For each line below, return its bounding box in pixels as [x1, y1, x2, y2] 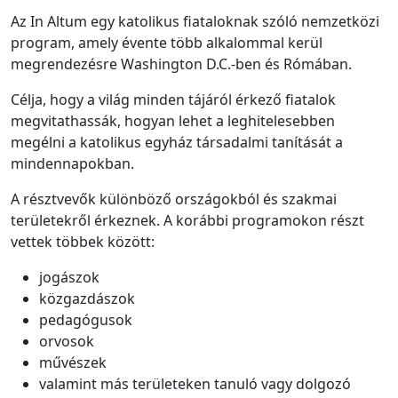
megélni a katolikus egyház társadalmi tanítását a [11, 132, 343, 152]
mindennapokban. [11, 154, 134, 173]
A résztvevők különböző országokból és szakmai [11, 189, 337, 209]
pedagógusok [39, 310, 132, 330]
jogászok [39, 267, 99, 287]
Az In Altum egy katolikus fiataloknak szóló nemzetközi [11, 12, 379, 31]
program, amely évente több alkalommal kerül [11, 33, 322, 52]
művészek [39, 353, 107, 372]
